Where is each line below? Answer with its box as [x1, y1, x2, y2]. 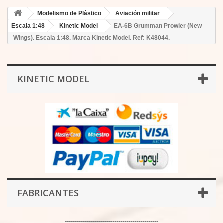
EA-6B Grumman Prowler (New [114, 22, 202, 29]
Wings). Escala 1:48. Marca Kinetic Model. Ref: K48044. [13, 34, 170, 41]
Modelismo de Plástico [37, 10, 101, 17]
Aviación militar [115, 10, 160, 17]
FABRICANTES [17, 187, 79, 199]
